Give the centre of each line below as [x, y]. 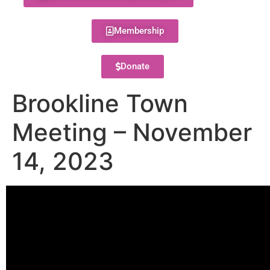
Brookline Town [100, 103]
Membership [139, 31]
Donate [135, 66]
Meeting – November [132, 132]
